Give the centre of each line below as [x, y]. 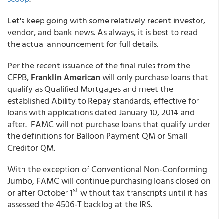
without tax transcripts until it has [143, 192]
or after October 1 [40, 192]
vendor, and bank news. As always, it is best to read [102, 32]
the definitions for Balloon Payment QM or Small [97, 136]
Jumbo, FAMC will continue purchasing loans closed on [109, 181]
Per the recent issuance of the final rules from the [99, 65]
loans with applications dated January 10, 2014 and [101, 112]
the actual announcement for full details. [83, 44]
